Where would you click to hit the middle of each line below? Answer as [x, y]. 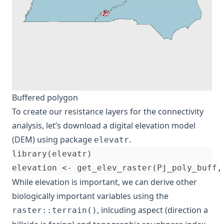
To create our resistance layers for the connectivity [108, 112]
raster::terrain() [54, 210]
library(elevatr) [52, 154]
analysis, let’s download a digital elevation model [104, 126]
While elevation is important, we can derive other [104, 182]
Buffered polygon [45, 98]
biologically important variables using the [90, 196]
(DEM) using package [53, 140]
